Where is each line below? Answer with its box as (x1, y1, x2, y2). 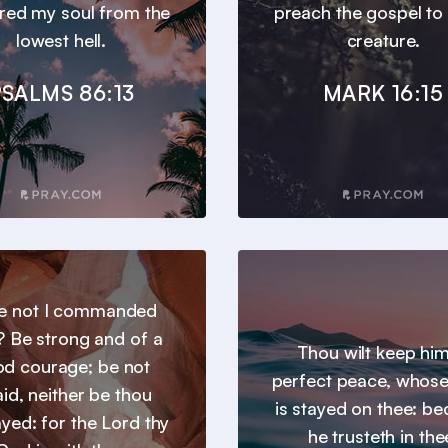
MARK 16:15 (323, 80, 443, 107)
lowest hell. (15, 29, 107, 52)
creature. (346, 29, 420, 52)
